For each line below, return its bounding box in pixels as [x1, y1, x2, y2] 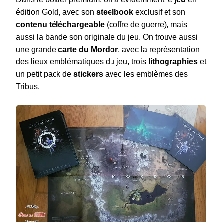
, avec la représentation [118, 45, 200, 54]
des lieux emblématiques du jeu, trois [16, 57, 148, 66]
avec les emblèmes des [103, 70, 188, 79]
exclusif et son [133, 8, 185, 17]
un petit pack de [16, 70, 73, 79]
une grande [16, 45, 58, 54]
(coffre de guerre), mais [105, 20, 187, 29]
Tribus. [16, 82, 40, 91]
